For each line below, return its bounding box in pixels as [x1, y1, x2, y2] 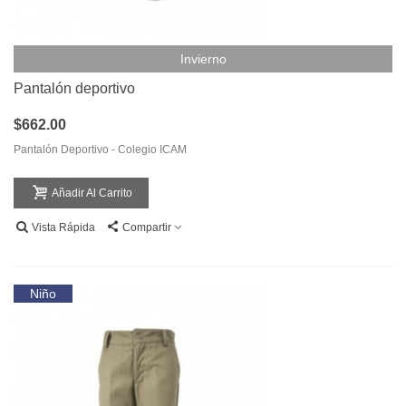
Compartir [122, 221, 171, 235]
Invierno [179, 52, 227, 67]
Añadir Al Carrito [52, 187, 132, 200]
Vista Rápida [32, 221, 95, 235]
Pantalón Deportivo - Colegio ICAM [14, 143, 187, 157]
